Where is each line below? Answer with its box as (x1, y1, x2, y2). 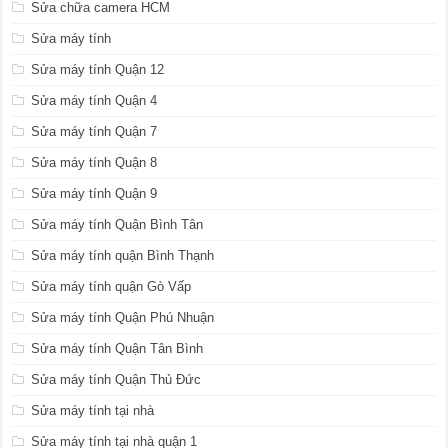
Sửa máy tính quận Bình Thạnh (31, 247, 215, 263)
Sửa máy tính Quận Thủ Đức (31, 371, 202, 387)
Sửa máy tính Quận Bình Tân (31, 216, 204, 232)
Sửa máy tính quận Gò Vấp (31, 278, 192, 294)
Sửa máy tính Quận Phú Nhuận (31, 309, 215, 325)
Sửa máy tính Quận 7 (31, 123, 158, 139)
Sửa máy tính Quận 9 (31, 185, 158, 201)
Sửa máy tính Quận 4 (31, 92, 158, 108)
